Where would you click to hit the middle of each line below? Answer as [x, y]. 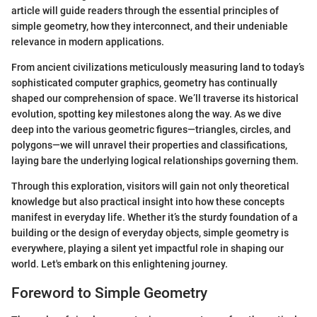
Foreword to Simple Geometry [109, 293]
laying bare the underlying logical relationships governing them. [155, 160]
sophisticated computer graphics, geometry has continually [144, 82]
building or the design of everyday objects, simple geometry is [150, 232]
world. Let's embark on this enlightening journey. [120, 264]
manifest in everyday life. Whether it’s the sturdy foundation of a [155, 217]
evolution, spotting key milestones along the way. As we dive [146, 114]
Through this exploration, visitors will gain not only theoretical [150, 186]
